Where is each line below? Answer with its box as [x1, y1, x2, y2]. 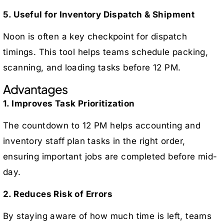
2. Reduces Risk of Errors [3, 188, 112, 199]
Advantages [3, 81, 67, 96]
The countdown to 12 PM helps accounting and [3, 120, 201, 130]
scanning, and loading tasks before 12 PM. [3, 62, 181, 72]
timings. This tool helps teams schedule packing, [3, 46, 208, 57]
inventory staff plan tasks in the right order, [3, 135, 185, 146]
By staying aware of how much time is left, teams [3, 210, 212, 221]
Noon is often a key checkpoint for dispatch [3, 31, 187, 41]
